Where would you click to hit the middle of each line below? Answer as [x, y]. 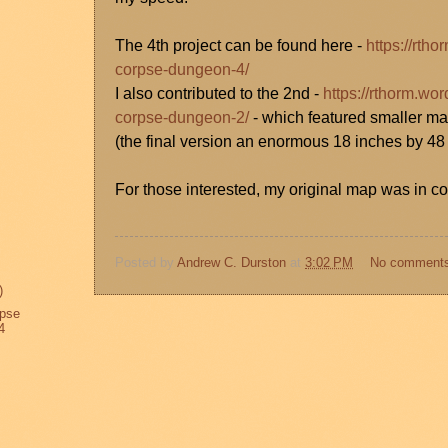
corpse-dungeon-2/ [182, 118]
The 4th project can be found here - [240, 46]
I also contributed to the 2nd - [219, 94]
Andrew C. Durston [231, 262]
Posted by [146, 262]
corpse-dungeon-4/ [182, 70]
